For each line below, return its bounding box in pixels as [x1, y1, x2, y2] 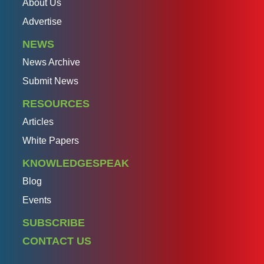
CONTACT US [22, 235, 91, 247]
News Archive [22, 57, 80, 67]
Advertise [22, 16, 62, 27]
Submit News [22, 75, 78, 86]
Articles [22, 116, 54, 127]
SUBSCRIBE [22, 216, 85, 229]
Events [22, 194, 51, 205]
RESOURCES [22, 97, 90, 110]
